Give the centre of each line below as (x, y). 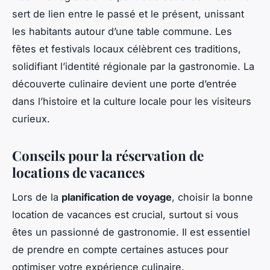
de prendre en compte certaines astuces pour (120, 249)
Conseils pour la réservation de (108, 155)
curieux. (31, 118)
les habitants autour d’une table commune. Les (122, 31)
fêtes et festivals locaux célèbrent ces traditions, (127, 49)
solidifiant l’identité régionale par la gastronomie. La (133, 66)
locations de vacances (78, 172)
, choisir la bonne (212, 197)
